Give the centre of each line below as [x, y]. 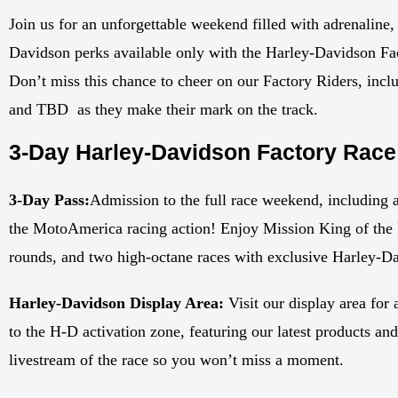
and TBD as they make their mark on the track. [163, 110]
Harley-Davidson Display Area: [116, 303]
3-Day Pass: [49, 200]
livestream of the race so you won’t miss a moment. [176, 360]
